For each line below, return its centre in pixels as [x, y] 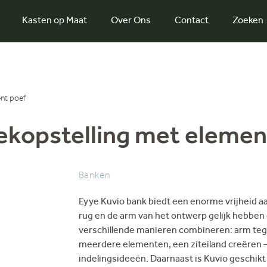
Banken [95, 176]
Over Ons [131, 21]
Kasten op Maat [55, 21]
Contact [192, 21]
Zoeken [248, 21]
